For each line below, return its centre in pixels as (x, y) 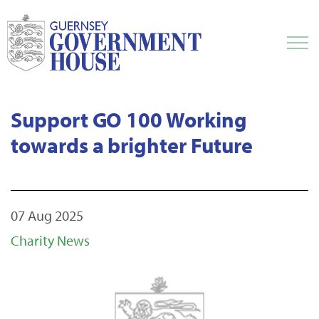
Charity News (51, 240)
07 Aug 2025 (47, 215)
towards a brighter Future (132, 145)
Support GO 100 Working (129, 120)
